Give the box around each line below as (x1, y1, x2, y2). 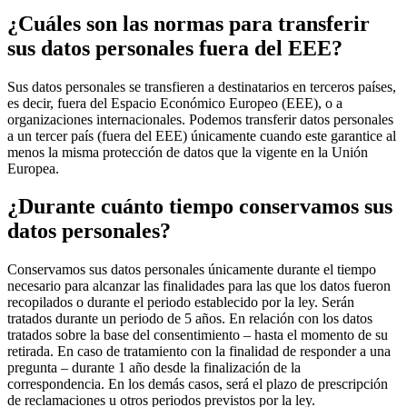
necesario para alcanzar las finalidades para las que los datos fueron (7, 278, 391, 294)
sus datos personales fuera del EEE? (7, 35, 342, 60)
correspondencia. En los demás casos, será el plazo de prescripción (7, 376, 388, 392)
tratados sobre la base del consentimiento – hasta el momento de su (7, 327, 388, 343)
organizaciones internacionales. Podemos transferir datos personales (7, 111, 393, 127)
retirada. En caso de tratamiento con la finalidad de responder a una (7, 343, 391, 360)
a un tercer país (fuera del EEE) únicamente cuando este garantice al (7, 127, 396, 144)
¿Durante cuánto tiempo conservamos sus (7, 194, 392, 219)
